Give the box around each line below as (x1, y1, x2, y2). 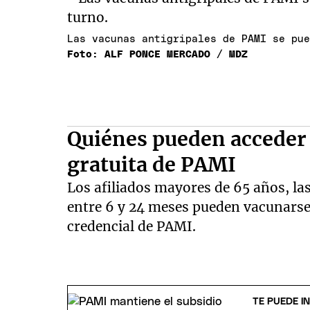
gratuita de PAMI (67, 152, 237, 177)
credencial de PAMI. (67, 218, 197, 235)
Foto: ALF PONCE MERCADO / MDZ (67, 49, 248, 60)
